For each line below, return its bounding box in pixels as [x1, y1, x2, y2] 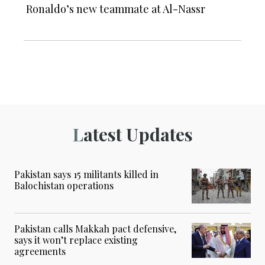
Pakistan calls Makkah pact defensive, [14, 222, 176, 235]
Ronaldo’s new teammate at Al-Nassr [26, 1, 205, 16]
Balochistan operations [14, 179, 114, 192]
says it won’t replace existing [14, 233, 138, 246]
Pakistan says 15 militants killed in [14, 167, 159, 180]
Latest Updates [83, 122, 193, 146]
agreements [14, 244, 66, 257]
